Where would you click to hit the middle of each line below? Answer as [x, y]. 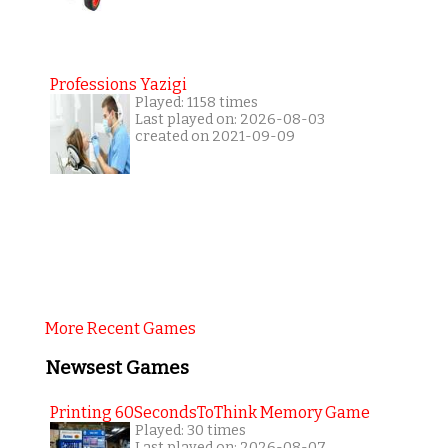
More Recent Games [120, 329]
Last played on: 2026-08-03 [229, 120]
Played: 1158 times [196, 103]
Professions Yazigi [118, 85]
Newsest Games [116, 368]
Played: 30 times [190, 430]
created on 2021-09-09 [214, 137]
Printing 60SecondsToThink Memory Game [209, 412]
